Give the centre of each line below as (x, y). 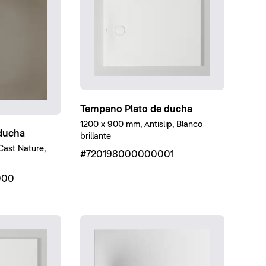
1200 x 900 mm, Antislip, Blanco (142, 125)
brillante (96, 137)
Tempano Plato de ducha (137, 110)
